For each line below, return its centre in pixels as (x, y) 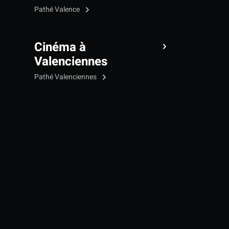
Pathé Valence (58, 10)
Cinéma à (60, 48)
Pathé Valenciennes (66, 77)
